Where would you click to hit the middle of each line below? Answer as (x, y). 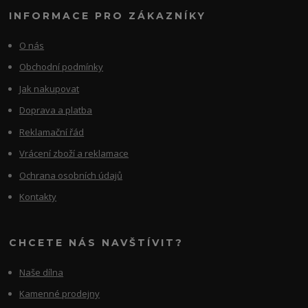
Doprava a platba (56, 110)
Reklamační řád (52, 132)
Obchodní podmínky (62, 67)
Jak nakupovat (49, 88)
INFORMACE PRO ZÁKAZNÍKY (108, 15)
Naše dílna (42, 272)
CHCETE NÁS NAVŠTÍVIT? (97, 242)
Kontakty (38, 197)
